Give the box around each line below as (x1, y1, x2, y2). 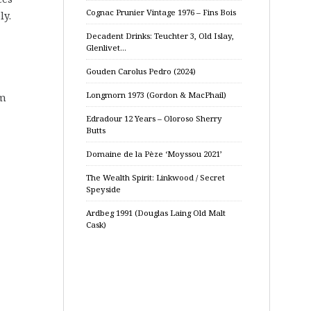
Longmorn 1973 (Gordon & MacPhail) (86, 90, 226, 100)
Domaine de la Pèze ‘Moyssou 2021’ (86, 149, 222, 159)
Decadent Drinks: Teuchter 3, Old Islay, (86, 31, 234, 41)
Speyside (86, 184, 121, 194)
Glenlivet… (86, 42, 126, 53)
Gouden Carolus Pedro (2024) (86, 66, 196, 76)
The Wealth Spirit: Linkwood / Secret (86, 172, 225, 183)
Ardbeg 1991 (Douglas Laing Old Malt (86, 208, 226, 218)
